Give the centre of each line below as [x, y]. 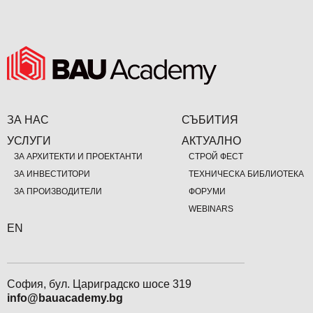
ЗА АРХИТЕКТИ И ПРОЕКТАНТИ [78, 156]
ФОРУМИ [207, 191]
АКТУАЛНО [211, 140]
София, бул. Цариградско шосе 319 [99, 284]
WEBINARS [211, 209]
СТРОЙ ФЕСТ [216, 156]
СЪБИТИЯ [210, 119]
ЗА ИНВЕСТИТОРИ [52, 174]
